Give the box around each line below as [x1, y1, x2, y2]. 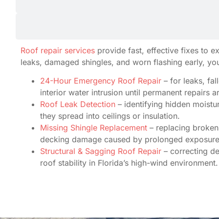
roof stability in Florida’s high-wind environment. [40, 158, 218, 168]
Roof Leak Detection [40, 99, 115, 109]
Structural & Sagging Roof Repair [40, 146, 164, 156]
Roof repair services [21, 45, 95, 56]
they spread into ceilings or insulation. [40, 111, 180, 121]
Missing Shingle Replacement [40, 123, 147, 133]
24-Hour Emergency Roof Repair [40, 76, 161, 86]
